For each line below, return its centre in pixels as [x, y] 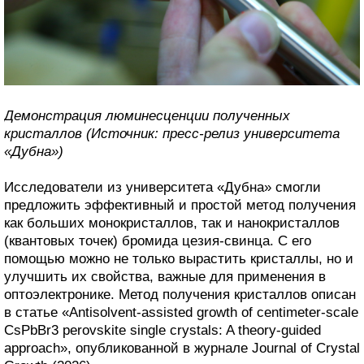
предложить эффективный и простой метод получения [180, 205]
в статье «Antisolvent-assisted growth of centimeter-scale [181, 312]
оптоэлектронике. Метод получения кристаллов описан [180, 294]
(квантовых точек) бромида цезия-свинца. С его [158, 240]
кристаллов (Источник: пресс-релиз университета [172, 133]
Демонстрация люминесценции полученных [147, 115]
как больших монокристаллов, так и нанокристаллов [172, 223]
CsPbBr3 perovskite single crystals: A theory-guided [162, 330]
